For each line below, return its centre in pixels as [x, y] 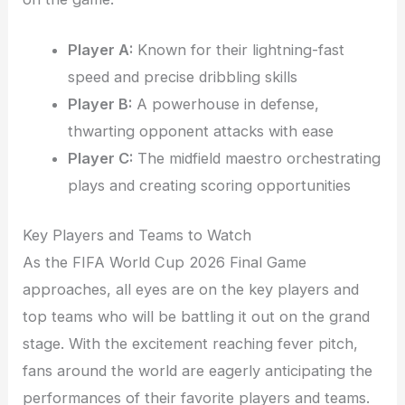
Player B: [99, 104]
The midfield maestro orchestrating [256, 159]
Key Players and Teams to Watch [137, 235]
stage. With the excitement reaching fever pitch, [191, 344]
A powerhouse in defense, [225, 104]
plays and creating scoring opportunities [209, 186]
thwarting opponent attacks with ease [200, 132]
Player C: [100, 159]
